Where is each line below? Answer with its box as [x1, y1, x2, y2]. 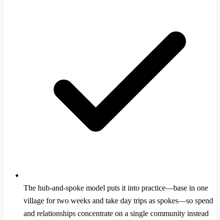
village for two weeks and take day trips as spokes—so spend [24, 196, 213, 205]
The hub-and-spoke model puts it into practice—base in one [24, 184, 208, 192]
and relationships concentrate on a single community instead [24, 209, 209, 218]
